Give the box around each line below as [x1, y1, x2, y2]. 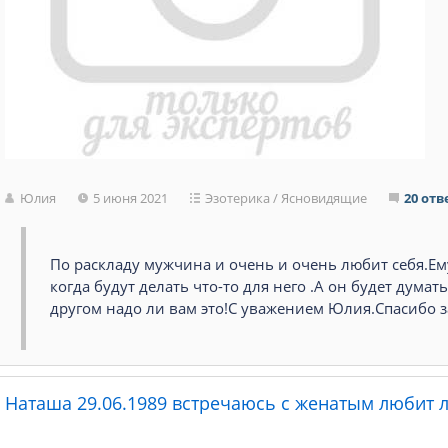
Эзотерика [205, 189, 271, 207]
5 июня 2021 [93, 189, 169, 207]
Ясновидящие [281, 189, 368, 207]
